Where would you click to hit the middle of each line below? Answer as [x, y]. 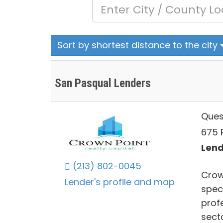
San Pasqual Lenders [103, 83]
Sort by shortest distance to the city [139, 45]
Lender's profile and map [120, 182]
